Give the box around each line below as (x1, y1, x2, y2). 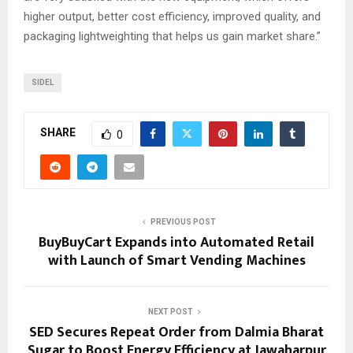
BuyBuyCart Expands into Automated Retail (39, 230, 314, 255)
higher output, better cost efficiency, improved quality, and (24, 9, 321, 24)
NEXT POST (147, 307, 193, 316)
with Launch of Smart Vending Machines (47, 248, 306, 273)
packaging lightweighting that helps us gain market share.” (24, 28, 321, 43)
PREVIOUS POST (150, 217, 216, 226)
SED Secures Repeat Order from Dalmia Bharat (29, 320, 324, 344)
